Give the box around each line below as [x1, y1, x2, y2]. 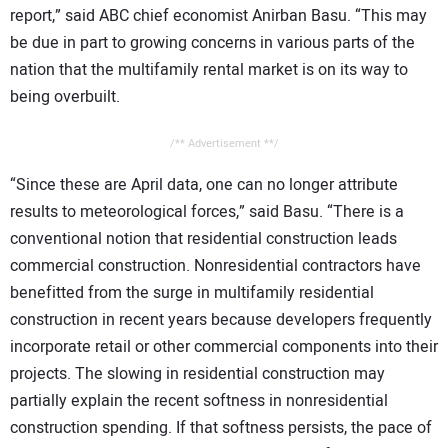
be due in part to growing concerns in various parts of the [10, 30, 415, 55]
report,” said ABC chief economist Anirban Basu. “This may [10, 3, 427, 28]
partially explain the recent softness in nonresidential [10, 389, 388, 414]
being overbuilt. [10, 84, 120, 109]
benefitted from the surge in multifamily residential [10, 281, 374, 306]
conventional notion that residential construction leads [10, 227, 397, 252]
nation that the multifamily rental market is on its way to [10, 57, 408, 82]
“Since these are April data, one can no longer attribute [10, 173, 398, 198]
